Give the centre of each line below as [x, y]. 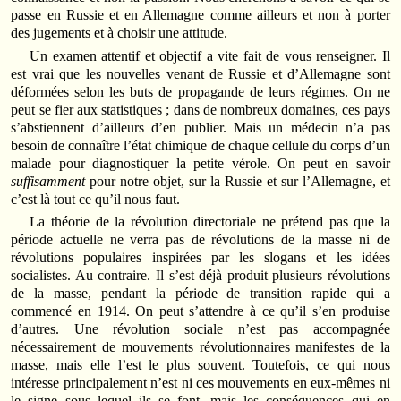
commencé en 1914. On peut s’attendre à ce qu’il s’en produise [200, 311]
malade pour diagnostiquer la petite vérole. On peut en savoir [200, 163]
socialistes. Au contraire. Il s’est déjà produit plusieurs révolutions [200, 276]
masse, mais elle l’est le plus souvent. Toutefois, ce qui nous [200, 365]
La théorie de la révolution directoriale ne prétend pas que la [210, 222]
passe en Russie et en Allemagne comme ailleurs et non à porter [200, 15]
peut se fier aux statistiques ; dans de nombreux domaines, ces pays [200, 109]
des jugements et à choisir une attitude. [119, 33]
